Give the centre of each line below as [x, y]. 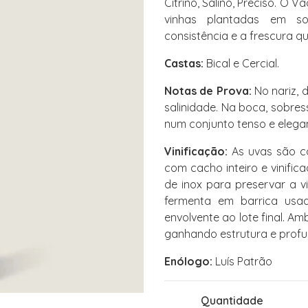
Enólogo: [188, 261]
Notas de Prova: [208, 91]
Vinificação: [196, 151]
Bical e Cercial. [241, 63]
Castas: [184, 63]
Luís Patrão [242, 261]
